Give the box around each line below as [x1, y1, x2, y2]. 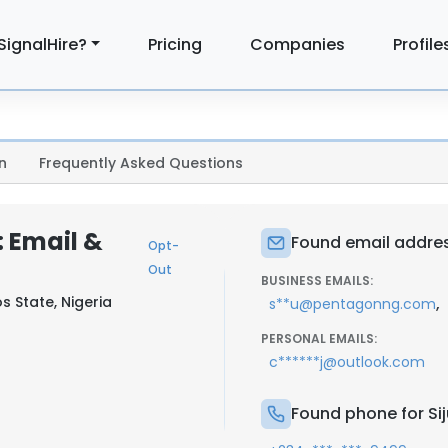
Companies [250, 32, 346, 56]
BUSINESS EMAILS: [261, 272, 373, 289]
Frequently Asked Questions [39, 153, 243, 173]
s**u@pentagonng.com [269, 294, 436, 314]
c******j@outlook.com [269, 352, 425, 372]
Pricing [148, 32, 203, 56]
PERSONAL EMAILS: [261, 330, 377, 347]
